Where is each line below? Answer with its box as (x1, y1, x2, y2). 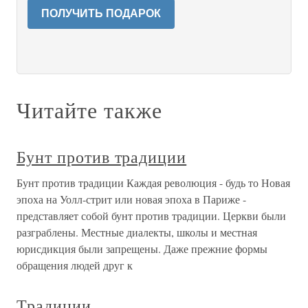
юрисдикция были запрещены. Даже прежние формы (16, 241, 267, 256)
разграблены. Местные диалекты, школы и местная (16, 225, 257, 239)
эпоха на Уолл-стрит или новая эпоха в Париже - (16, 192, 246, 206)
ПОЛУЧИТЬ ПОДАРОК (41, 8, 161, 19)
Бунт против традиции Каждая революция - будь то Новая (16, 175, 290, 190)
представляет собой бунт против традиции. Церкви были (16, 208, 286, 223)
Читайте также (16, 95, 162, 124)
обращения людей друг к (16, 258, 133, 272)
